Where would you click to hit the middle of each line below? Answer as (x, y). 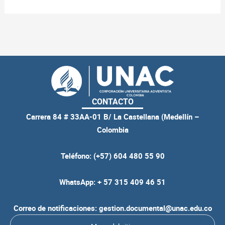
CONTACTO (113, 101)
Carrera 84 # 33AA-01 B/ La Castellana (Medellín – (113, 117)
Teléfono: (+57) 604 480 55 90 (113, 156)
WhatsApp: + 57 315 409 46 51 (113, 182)
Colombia (113, 130)
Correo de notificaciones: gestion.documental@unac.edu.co (113, 208)
